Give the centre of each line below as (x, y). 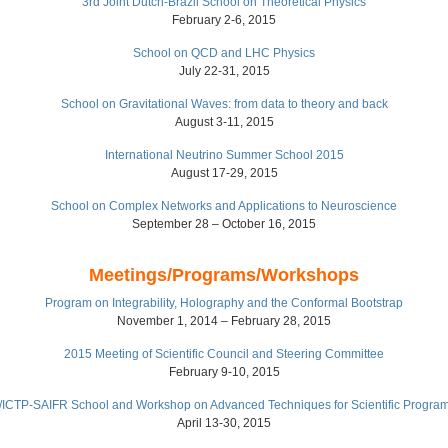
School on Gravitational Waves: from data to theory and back (224, 104)
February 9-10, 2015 (224, 372)
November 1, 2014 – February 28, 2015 (224, 321)
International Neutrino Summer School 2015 (224, 155)
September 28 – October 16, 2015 (224, 224)
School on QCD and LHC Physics (224, 53)
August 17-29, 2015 (224, 173)
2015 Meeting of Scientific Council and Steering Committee (224, 354)
